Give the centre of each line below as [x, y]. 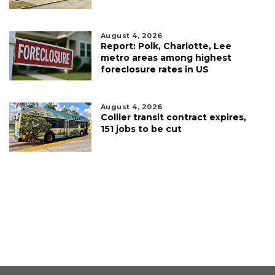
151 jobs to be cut [141, 129]
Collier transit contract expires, [173, 118]
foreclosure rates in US [154, 70]
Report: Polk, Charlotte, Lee [166, 46]
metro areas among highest [166, 58]
